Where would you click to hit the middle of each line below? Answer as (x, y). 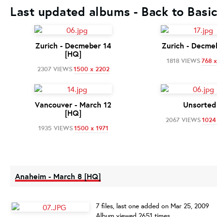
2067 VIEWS (183, 120)
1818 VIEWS (183, 61)
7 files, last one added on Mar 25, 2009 (153, 206)
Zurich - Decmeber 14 (73, 46)
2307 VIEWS (55, 69)
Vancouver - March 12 (73, 105)
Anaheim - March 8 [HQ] (58, 176)
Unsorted (199, 105)
